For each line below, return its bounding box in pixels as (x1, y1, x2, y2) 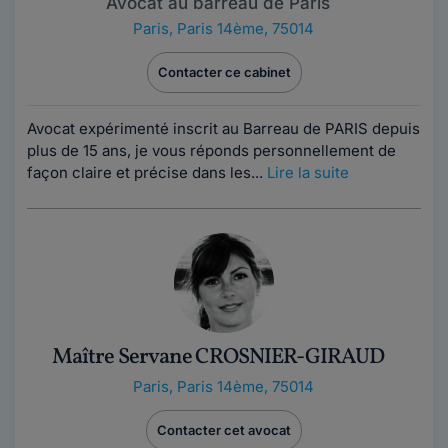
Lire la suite (267, 163, 349, 182)
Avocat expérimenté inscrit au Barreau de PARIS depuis (27, 119, 420, 138)
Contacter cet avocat (157, 422, 291, 438)
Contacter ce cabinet (157, 64, 291, 80)
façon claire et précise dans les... (27, 163, 267, 182)
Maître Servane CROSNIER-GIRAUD (51, 342, 385, 373)
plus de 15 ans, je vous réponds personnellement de (27, 141, 396, 160)
